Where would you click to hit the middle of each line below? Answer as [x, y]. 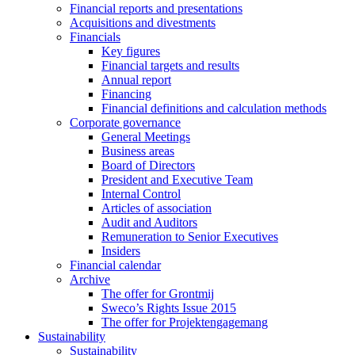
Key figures [131, 51]
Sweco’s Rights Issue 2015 [169, 308]
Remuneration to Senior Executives [190, 237]
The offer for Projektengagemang [185, 322]
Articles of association [157, 208]
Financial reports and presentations [156, 8]
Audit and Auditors [149, 222]
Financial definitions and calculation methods [214, 108]
